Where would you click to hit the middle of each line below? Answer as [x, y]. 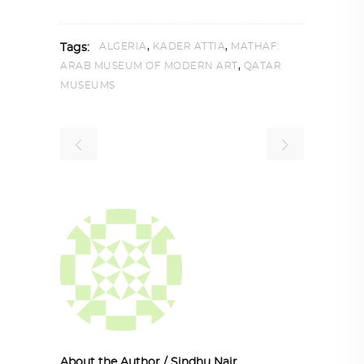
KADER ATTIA [188, 46]
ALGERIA [123, 46]
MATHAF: [256, 46]
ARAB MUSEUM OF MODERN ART [149, 65]
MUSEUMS [88, 85]
